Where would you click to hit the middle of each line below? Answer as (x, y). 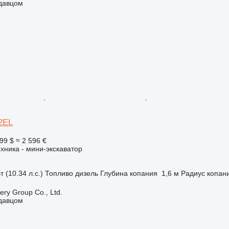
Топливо (59, 173)
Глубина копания (129, 173)
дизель (86, 173)
